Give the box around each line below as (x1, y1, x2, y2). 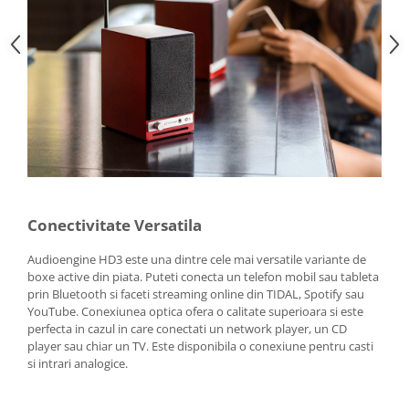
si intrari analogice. (27, 354, 128, 372)
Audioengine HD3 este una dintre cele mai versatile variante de (27, 250, 366, 267)
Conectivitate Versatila (27, 214, 205, 236)
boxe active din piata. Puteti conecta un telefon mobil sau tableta (27, 267, 379, 285)
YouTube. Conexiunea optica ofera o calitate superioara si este (27, 302, 363, 320)
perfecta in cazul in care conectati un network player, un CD (27, 320, 347, 337)
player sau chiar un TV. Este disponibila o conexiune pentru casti (27, 337, 373, 354)
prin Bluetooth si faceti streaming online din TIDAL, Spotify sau (27, 285, 364, 302)
